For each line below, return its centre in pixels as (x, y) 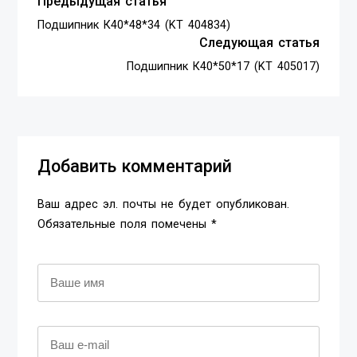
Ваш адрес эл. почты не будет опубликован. (164, 204)
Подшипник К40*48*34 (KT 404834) (134, 25)
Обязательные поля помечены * (127, 224)
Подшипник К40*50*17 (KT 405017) (223, 66)
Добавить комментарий (135, 166)
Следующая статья (259, 42)
